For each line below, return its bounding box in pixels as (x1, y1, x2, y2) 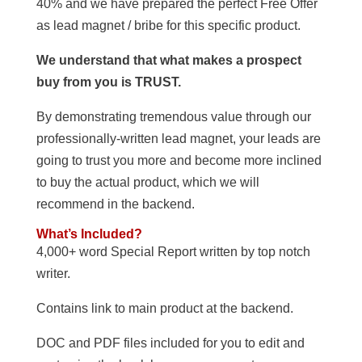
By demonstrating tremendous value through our (36, 110, 311, 124)
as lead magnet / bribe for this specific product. (36, 19, 301, 33)
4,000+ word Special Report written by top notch (36, 245, 310, 259)
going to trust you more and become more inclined (36, 154, 322, 168)
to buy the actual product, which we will (36, 175, 259, 190)
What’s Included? (36, 227, 142, 242)
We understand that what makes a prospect (36, 53, 301, 68)
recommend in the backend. (36, 197, 195, 212)
